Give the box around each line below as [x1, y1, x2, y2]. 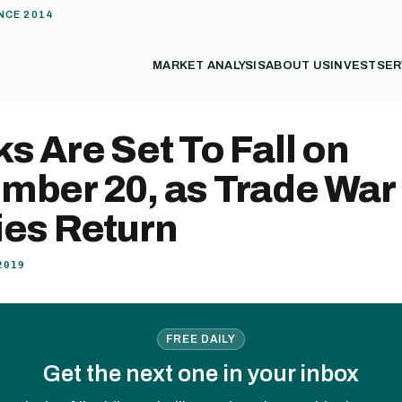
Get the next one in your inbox [43, 361, 359, 386]
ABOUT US [266, 59, 331, 72]
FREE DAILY [166, 333, 236, 345]
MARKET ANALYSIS [153, 59, 267, 72]
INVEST [330, 59, 377, 72]
